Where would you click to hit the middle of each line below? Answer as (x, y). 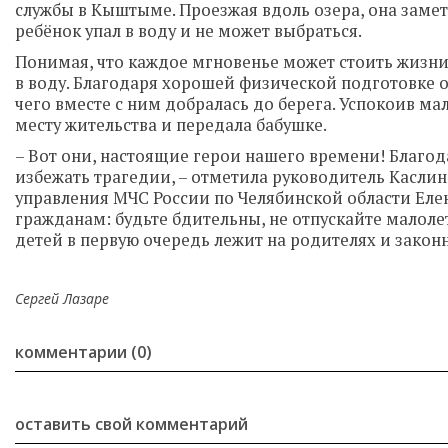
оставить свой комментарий (131, 424)
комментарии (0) (83, 352)
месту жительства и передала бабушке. (171, 125)
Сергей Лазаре (62, 298)
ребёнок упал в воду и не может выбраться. (188, 31)
